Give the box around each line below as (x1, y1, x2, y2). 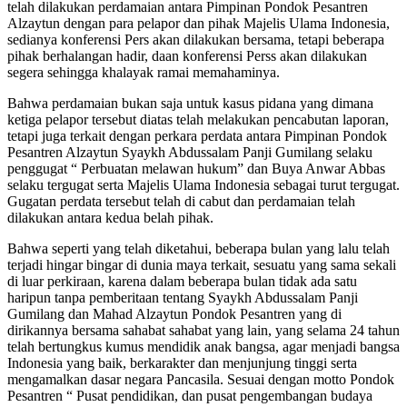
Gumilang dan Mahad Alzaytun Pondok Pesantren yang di (7, 306, 342, 323)
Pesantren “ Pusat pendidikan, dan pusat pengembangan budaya (7, 388, 372, 404)
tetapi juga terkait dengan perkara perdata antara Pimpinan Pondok (7, 128, 387, 144)
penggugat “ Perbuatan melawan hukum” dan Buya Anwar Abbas (7, 161, 385, 177)
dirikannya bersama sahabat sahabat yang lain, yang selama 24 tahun (7, 323, 400, 339)
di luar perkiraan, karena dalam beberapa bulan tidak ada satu (7, 273, 357, 290)
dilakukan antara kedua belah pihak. (7, 210, 213, 226)
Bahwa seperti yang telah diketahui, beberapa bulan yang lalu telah (7, 241, 390, 257)
